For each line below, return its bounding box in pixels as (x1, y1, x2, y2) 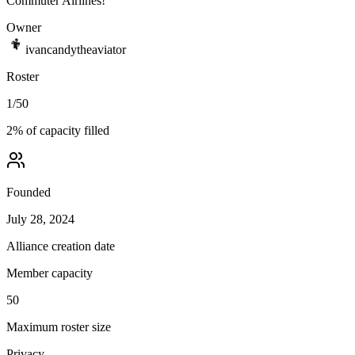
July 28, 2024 (6, 212, 74, 226)
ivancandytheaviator (25, 42, 126, 56)
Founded (6, 185, 51, 199)
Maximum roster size (6, 319, 111, 334)
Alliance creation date (6, 239, 115, 253)
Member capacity (6, 265, 93, 280)
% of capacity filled (13, 123, 109, 137)
